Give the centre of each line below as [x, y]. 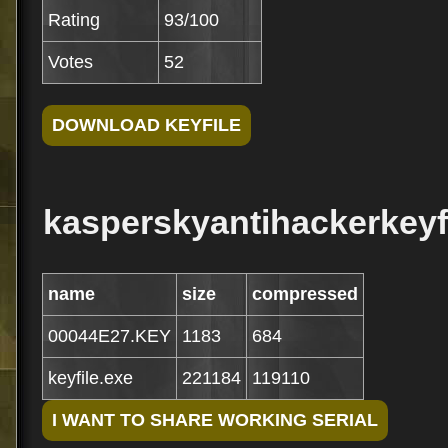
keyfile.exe [90, 378]
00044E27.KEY [109, 336]
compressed [305, 294]
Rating [74, 20]
